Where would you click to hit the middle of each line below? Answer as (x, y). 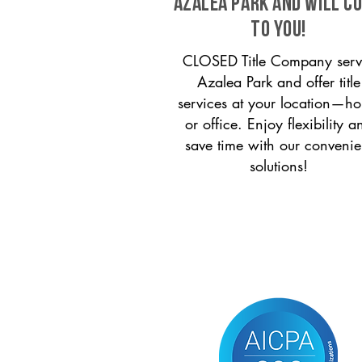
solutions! (279, 166)
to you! (278, 31)
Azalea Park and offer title (279, 82)
